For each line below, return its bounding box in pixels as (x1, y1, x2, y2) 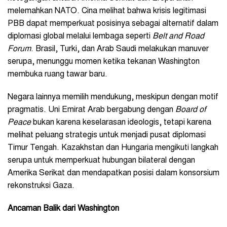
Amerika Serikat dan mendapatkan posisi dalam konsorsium (8, 169, 219, 177)
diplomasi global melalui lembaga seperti (8, 32, 153, 41)
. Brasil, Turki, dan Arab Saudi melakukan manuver (31, 45, 209, 53)
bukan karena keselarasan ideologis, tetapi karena (31, 118, 211, 127)
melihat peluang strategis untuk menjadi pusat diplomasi (8, 131, 206, 139)
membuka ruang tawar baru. (8, 70, 107, 79)
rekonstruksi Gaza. (8, 181, 74, 190)
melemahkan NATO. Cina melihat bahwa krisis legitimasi (8, 7, 206, 15)
